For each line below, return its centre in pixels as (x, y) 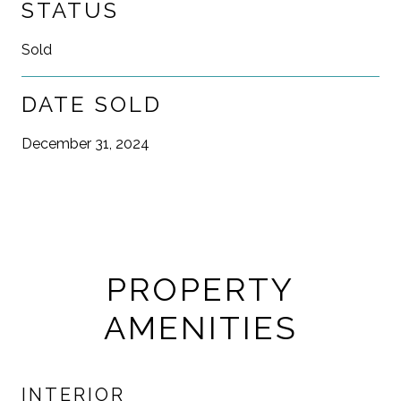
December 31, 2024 (85, 143)
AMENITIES (200, 327)
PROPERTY (200, 289)
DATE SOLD (92, 104)
